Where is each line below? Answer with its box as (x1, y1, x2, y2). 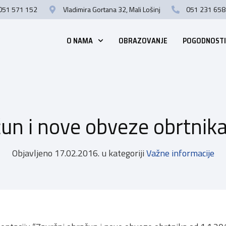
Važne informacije (146, 146, 214, 160)
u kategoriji (101, 146, 144, 160)
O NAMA (67, 34, 93, 47)
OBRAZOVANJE (118, 34, 167, 47)
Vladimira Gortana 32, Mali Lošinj (63, 4, 160, 15)
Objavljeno (12, 146, 52, 160)
